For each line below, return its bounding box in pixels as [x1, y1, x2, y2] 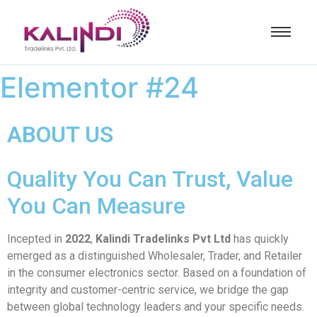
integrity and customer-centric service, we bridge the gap [7, 282, 289, 296]
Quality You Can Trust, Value [7, 165, 293, 192]
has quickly [231, 231, 289, 246]
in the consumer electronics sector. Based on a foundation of [7, 265, 306, 279]
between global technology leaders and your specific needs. [7, 299, 304, 313]
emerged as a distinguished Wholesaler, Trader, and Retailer [7, 248, 302, 263]
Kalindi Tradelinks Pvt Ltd [96, 231, 231, 246]
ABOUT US [7, 120, 113, 148]
